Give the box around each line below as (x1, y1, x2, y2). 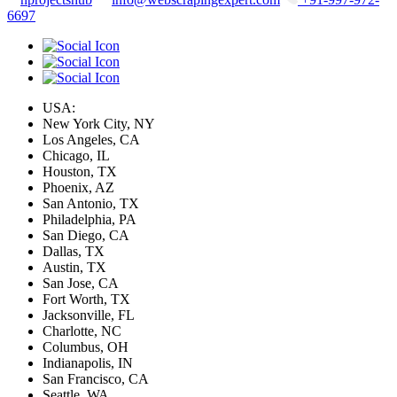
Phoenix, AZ (43, 179, 114, 195)
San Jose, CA (43, 275, 119, 291)
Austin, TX (43, 259, 106, 275)
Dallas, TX (43, 243, 105, 259)
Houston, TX (43, 163, 117, 179)
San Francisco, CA (43, 370, 149, 386)
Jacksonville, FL (43, 307, 135, 323)
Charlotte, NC (43, 323, 121, 339)
